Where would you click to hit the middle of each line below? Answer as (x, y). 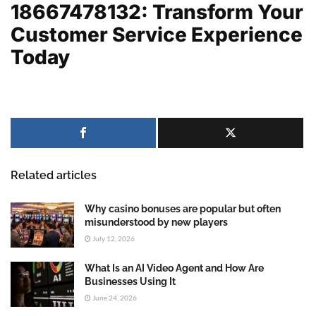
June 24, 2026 (114, 297)
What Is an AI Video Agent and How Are (174, 268)
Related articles (54, 175)
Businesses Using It (130, 281)
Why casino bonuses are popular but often (183, 208)
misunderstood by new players (156, 222)
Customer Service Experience (157, 35)
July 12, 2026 (113, 238)
